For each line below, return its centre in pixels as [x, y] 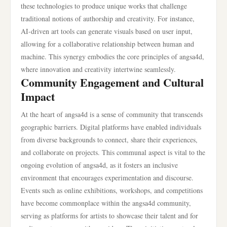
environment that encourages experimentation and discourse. [107, 178]
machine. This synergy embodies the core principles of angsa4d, [112, 56]
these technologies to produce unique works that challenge [104, 6]
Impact [38, 97]
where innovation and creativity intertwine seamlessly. [98, 69]
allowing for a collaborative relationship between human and [107, 44]
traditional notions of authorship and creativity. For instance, [108, 18]
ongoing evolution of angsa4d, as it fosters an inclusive [99, 165]
